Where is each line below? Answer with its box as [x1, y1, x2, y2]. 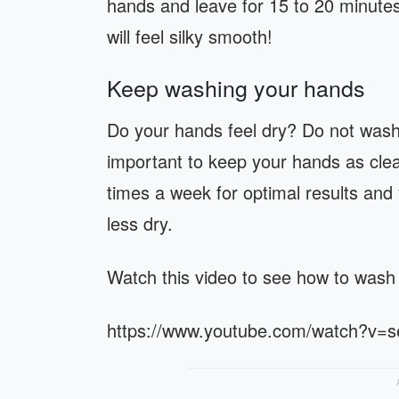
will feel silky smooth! [107, 23, 273, 49]
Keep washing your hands [107, 71, 365, 103]
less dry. [107, 210, 173, 236]
